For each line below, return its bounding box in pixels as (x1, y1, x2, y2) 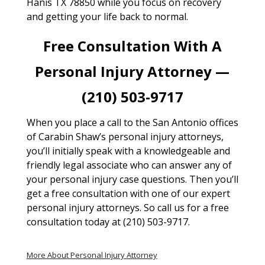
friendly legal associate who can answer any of (26, 158, 232, 172)
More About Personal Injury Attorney (26, 249, 157, 260)
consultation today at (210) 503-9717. (26, 215, 190, 228)
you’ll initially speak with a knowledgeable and (26, 144, 230, 157)
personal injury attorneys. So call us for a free (26, 201, 229, 214)
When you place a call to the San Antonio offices (26, 115, 238, 129)
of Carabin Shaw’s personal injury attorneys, (26, 130, 224, 143)
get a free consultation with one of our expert (26, 186, 230, 200)
